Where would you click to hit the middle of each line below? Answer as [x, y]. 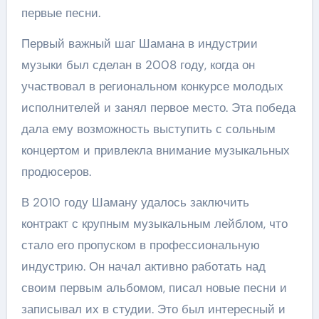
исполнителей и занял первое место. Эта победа [158, 108]
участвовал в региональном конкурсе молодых [152, 86]
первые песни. [61, 13]
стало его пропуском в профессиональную [140, 245]
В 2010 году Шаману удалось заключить [135, 202]
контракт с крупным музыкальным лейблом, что [154, 224]
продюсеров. [56, 172]
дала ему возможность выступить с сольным [148, 129]
